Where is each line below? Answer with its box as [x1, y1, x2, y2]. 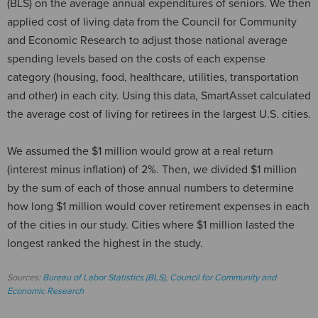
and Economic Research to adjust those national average [7, 33, 287, 48]
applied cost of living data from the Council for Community [7, 14, 297, 29]
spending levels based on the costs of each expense [7, 51, 265, 66]
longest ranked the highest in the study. [7, 236, 203, 251]
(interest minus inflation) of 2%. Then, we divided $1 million [7, 162, 297, 177]
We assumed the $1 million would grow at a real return [7, 143, 273, 158]
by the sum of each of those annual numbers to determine [7, 180, 294, 195]
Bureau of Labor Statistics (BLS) [43, 271, 165, 283]
